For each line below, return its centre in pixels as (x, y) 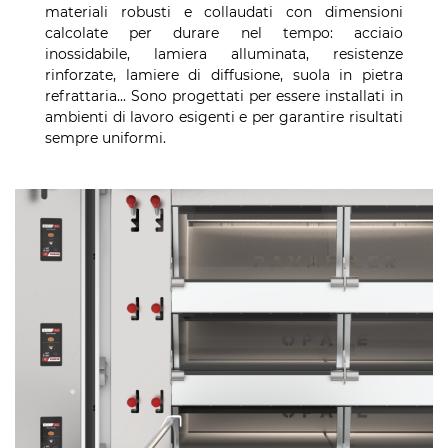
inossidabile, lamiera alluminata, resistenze (224, 54)
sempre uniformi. (105, 138)
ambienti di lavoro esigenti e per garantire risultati (224, 117)
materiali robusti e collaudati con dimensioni (224, 12)
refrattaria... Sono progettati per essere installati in (224, 96)
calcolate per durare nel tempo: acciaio (224, 33)
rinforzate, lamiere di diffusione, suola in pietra (224, 75)
